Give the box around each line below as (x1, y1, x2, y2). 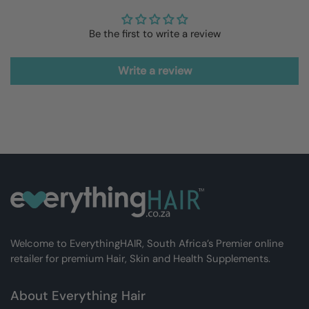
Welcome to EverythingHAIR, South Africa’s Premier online (10, 237, 283, 250)
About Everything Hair (10, 287, 146, 304)
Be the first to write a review (88, 27, 221, 41)
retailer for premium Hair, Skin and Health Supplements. (10, 252, 270, 266)
